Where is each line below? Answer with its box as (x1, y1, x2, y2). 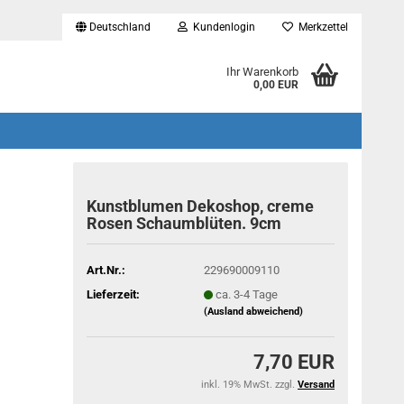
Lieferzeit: (87, 287, 141, 301)
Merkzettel (293, 21, 348, 33)
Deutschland (87, 21, 151, 33)
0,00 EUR (252, 78, 298, 91)
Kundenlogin (188, 21, 255, 33)
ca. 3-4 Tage (215, 287, 278, 301)
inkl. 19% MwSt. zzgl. (201, 379, 298, 390)
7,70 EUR (253, 351, 335, 373)
